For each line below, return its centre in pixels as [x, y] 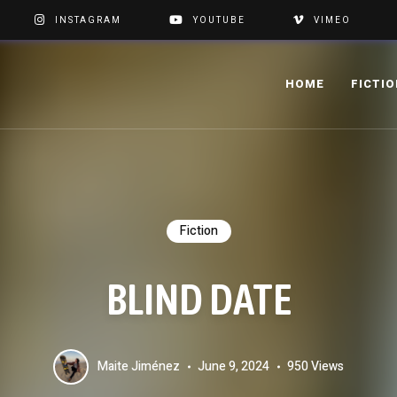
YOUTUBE [219, 20]
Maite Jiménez [139, 366]
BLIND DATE [198, 299]
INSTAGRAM [88, 20]
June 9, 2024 [234, 366]
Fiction [198, 231]
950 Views [315, 366]
